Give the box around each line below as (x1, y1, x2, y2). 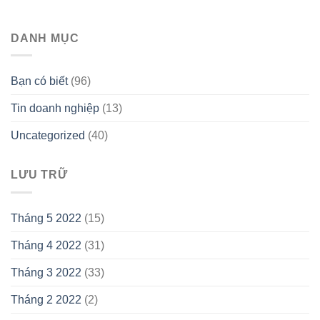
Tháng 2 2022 (11, 293, 81, 306)
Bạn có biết (11, 75, 68, 88)
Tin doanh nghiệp (11, 102, 99, 115)
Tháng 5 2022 (11, 211, 81, 224)
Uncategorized (11, 129, 85, 142)
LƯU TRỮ (11, 169, 68, 181)
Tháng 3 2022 (11, 266, 81, 279)
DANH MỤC (11, 31, 79, 44)
